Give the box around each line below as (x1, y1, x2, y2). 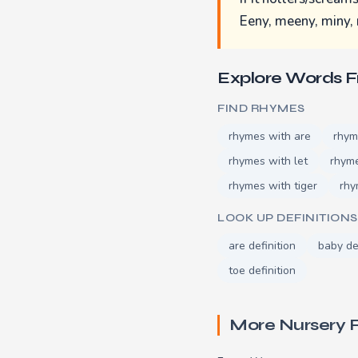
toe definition (229, 262, 296, 278)
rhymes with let (229, 153, 308, 169)
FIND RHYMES (217, 101, 305, 115)
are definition (229, 237, 296, 253)
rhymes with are (229, 128, 311, 144)
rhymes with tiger (229, 177, 317, 193)
